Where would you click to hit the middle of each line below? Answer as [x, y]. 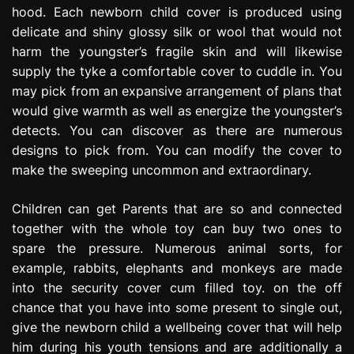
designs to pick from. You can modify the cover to [177, 150]
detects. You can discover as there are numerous [177, 130]
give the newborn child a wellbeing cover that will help [177, 327]
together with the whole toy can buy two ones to [177, 228]
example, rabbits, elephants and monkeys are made [177, 267]
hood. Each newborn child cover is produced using [177, 11]
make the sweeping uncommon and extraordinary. [162, 169]
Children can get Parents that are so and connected [177, 208]
